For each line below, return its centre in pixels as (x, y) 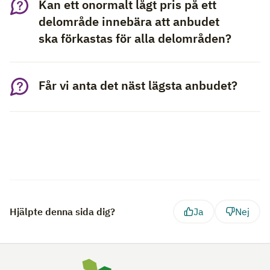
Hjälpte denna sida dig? (62, 212)
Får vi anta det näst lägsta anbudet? (138, 85)
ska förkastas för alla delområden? (135, 38)
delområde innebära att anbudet (129, 21)
